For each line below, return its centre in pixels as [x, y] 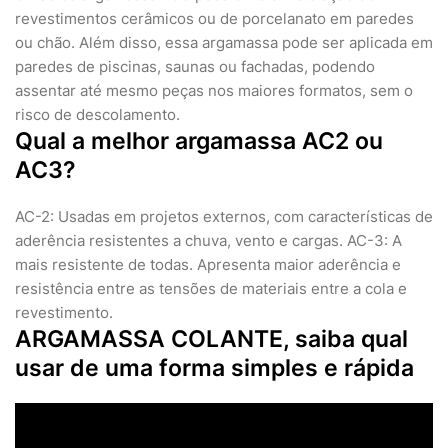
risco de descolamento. [97, 114]
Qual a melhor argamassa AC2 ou [199, 141]
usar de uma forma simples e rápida [214, 368]
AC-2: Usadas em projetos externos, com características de [224, 216]
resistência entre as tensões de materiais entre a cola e [211, 288]
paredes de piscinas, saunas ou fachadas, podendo [195, 66]
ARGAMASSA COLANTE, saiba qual [211, 339]
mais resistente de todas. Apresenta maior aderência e [208, 264]
